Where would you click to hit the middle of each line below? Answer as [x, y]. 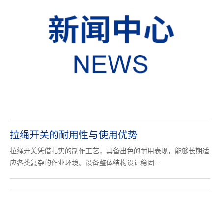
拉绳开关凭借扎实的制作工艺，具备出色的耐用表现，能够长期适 [110, 151]
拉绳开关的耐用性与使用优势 [74, 135]
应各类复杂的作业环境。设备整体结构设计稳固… [85, 163]
